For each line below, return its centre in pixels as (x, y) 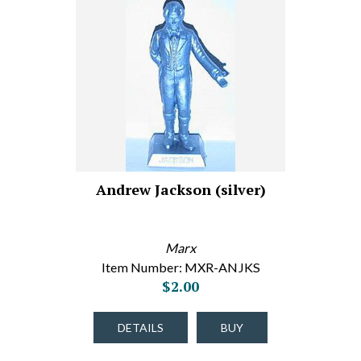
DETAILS (141, 328)
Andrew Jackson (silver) (180, 189)
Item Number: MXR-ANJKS (180, 267)
